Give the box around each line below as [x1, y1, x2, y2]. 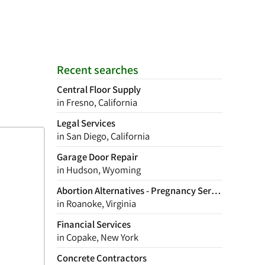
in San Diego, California [57, 130, 150, 143]
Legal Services [57, 117, 115, 130]
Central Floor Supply [57, 83, 141, 96]
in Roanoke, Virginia [57, 197, 136, 210]
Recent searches [57, 62, 138, 77]
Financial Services [57, 218, 131, 231]
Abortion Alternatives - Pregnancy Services [57, 184, 232, 197]
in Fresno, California [57, 96, 137, 109]
